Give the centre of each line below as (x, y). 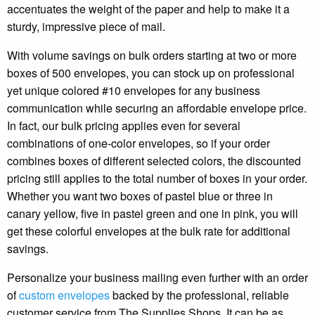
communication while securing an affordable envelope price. (157, 108)
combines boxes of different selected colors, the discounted (154, 160)
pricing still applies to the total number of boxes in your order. (157, 178)
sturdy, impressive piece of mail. (86, 26)
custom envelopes (64, 295)
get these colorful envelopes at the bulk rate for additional (149, 231)
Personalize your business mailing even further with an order (157, 277)
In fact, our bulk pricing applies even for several (124, 125)
